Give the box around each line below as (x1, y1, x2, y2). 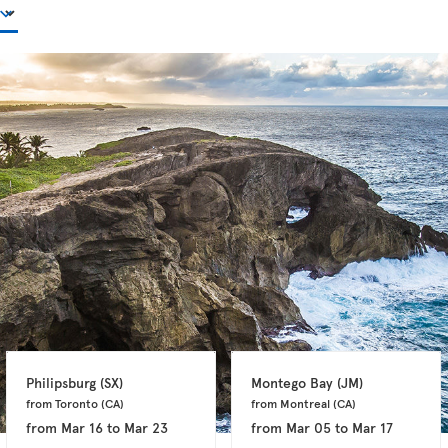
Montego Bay (251, 372, 338, 392)
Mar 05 (286, 417, 332, 437)
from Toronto (26, 394, 102, 411)
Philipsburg (26, 372, 101, 392)
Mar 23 (124, 417, 169, 437)
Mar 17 (352, 417, 394, 437)
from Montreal (251, 394, 334, 411)
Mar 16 (61, 417, 104, 437)
